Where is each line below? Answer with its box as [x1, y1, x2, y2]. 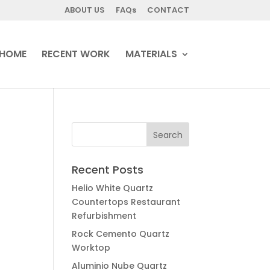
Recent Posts [72, 162, 144, 177]
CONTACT [146, 4, 189, 16]
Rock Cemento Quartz [72, 228, 170, 240]
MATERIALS [125, 46, 177, 61]
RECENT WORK [41, 46, 110, 61]
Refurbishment [72, 210, 137, 222]
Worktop [72, 242, 111, 254]
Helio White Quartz [72, 182, 154, 194]
